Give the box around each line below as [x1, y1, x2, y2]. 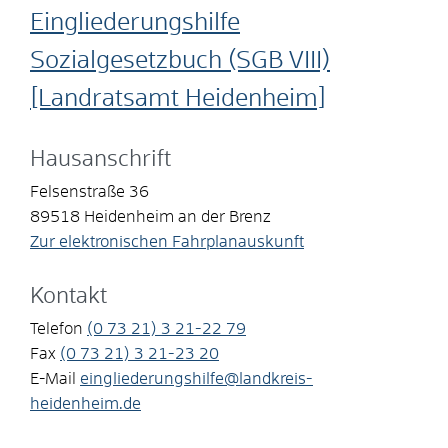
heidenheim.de [30, 395, 141, 412]
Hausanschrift [30, 148, 171, 171]
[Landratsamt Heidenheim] [30, 86, 326, 111]
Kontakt [30, 285, 107, 308]
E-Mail [30, 370, 76, 387]
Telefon [30, 320, 83, 337]
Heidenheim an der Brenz [84, 208, 271, 225]
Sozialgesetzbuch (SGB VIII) [30, 48, 330, 73]
